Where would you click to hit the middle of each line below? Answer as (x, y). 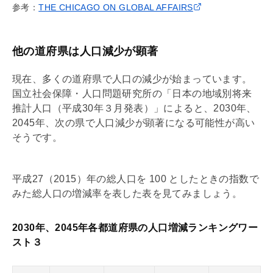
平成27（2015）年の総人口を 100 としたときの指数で (136, 179)
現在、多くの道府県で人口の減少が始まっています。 (132, 79)
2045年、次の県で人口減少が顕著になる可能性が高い (134, 122)
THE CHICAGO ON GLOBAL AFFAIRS (116, 7)
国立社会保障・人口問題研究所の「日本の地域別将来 (132, 93)
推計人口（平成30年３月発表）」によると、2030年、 (134, 108)
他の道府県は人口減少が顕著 (85, 51)
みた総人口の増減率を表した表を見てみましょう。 (127, 193)
